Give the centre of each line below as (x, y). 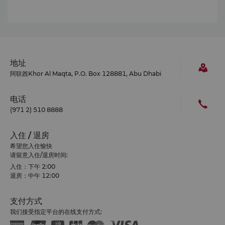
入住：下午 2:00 (33, 166)
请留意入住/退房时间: (39, 155)
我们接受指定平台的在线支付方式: (56, 211)
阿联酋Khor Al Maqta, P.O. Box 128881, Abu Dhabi (86, 73)
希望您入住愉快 (31, 146)
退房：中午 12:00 (35, 175)
